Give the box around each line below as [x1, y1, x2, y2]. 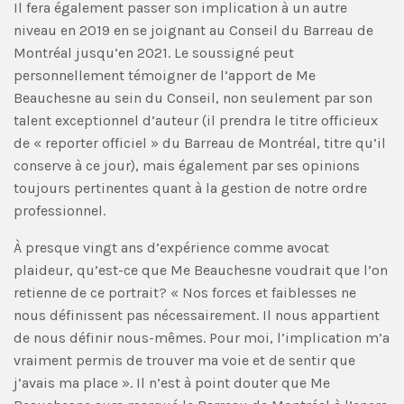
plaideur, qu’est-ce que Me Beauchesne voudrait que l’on [14, 261, 388, 279]
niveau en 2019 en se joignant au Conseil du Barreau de [14, 21, 373, 39]
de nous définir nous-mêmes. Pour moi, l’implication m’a [14, 328, 390, 346]
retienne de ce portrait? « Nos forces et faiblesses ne [14, 283, 356, 301]
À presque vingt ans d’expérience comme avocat [14, 238, 329, 256]
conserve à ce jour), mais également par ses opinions [14, 156, 360, 174]
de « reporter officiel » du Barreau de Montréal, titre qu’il [14, 133, 386, 151]
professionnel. [14, 201, 106, 219]
